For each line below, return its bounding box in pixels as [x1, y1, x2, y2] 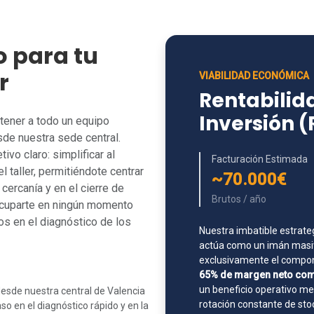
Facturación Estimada [212, 153, 308, 165]
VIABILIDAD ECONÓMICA [199, 70, 309, 81]
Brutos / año [212, 193, 266, 205]
